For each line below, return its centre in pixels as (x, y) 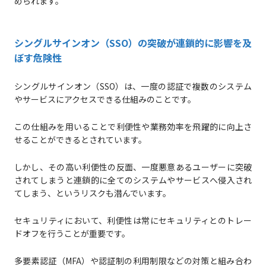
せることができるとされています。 (80, 140)
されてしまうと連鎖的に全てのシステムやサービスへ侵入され (133, 180)
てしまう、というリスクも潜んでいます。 (92, 193)
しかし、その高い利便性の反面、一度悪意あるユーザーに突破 (133, 167)
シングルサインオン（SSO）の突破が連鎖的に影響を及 (133, 43)
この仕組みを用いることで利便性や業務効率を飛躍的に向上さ (133, 127)
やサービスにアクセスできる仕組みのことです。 (105, 99)
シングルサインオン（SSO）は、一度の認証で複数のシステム (133, 86)
